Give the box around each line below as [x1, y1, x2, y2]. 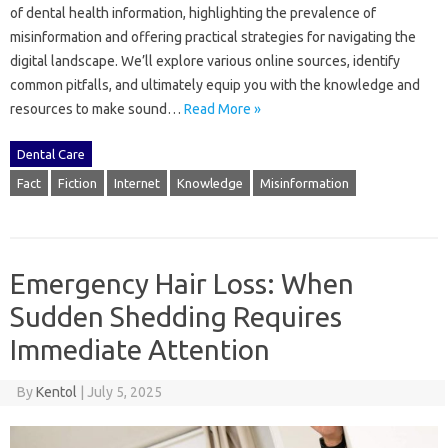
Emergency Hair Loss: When [10, 267, 354, 299]
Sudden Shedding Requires [10, 300, 342, 332]
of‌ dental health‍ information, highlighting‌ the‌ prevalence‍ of [10, 4, 376, 21]
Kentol [35, 383, 77, 400]
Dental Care [17, 146, 85, 161]
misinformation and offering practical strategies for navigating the [10, 28, 416, 45]
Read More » [184, 100, 261, 117]
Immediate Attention [10, 333, 270, 365]
